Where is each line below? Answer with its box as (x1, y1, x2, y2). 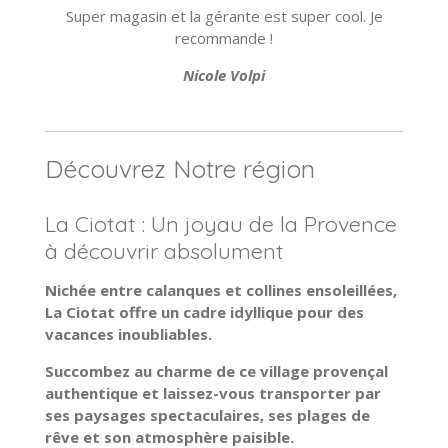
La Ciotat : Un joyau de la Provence (44, 210, 397, 238)
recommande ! (175, 28, 273, 49)
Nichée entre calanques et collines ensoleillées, (44, 280, 397, 301)
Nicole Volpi (183, 65, 265, 86)
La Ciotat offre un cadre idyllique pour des (44, 302, 364, 323)
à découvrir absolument (44, 237, 284, 265)
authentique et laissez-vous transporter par (44, 383, 381, 404)
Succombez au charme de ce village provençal (44, 361, 388, 382)
